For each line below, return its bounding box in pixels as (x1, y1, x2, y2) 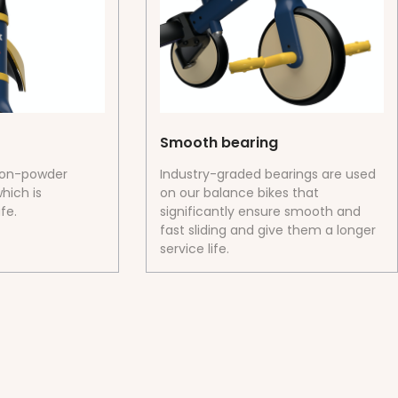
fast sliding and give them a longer (160, 221, 377, 240)
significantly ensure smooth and (160, 203, 362, 221)
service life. (160, 240, 230, 259)
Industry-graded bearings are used (160, 165, 377, 184)
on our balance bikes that (160, 184, 320, 203)
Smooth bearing (160, 132, 279, 154)
